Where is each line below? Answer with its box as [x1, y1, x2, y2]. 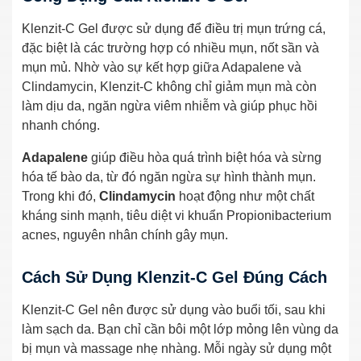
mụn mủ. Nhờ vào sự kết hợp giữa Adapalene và [22, 60, 301, 74]
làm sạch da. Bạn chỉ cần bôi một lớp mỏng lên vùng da [22, 322, 338, 336]
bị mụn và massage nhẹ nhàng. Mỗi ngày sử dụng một [22, 341, 331, 355]
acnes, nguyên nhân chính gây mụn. [22, 227, 228, 242]
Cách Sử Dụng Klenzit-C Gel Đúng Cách [22, 268, 327, 286]
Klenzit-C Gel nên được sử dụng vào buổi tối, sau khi [22, 302, 326, 317]
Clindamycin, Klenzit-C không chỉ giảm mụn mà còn [22, 79, 317, 93]
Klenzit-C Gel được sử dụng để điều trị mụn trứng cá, [22, 21, 326, 35]
